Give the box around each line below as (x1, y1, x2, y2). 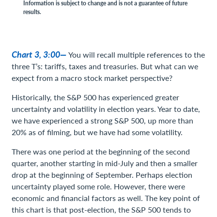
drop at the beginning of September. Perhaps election (12, 169, 192, 180)
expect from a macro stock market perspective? (12, 72, 172, 83)
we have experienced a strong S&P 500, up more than (12, 115, 193, 126)
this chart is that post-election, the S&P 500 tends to (12, 204, 191, 215)
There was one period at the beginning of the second (12, 146, 190, 157)
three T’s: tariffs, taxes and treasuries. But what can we (12, 61, 198, 72)
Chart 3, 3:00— (12, 48, 68, 60)
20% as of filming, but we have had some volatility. (12, 126, 183, 138)
